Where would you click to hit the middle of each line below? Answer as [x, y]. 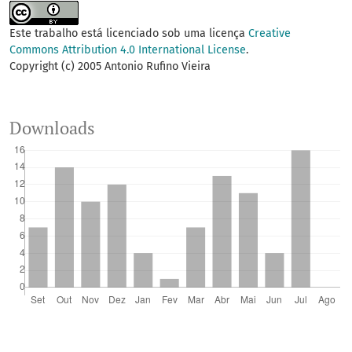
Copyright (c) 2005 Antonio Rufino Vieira [110, 67]
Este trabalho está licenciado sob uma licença [129, 34]
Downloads [52, 128]
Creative [269, 34]
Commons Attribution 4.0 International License [128, 50]
